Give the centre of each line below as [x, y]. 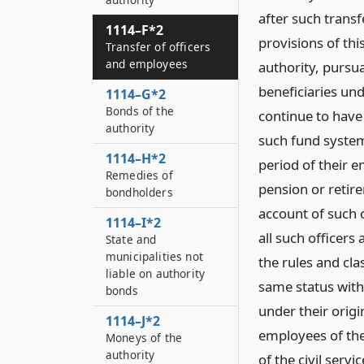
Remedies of [139, 175]
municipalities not [154, 256]
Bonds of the [140, 111]
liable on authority [156, 273]
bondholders [139, 192]
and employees [147, 64]
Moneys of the [144, 338]
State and [131, 239]
